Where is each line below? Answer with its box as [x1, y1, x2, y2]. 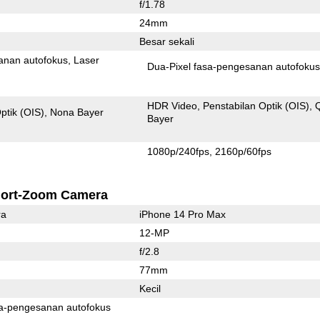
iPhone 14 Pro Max [139, 208, 226, 220]
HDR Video [147, 99, 198, 111]
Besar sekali [139, 35, 194, 47]
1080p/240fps [147, 145, 210, 157]
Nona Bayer [50, 106, 104, 118]
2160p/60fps [215, 145, 272, 157]
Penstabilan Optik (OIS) [203, 99, 310, 111]
